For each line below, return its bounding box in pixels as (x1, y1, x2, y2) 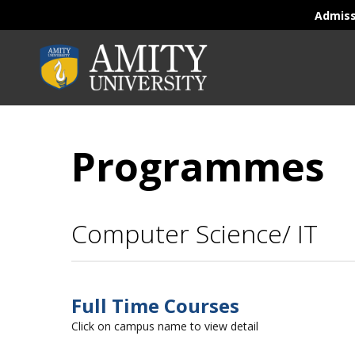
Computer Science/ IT (71, 216, 318, 250)
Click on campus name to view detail (71, 319, 258, 334)
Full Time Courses (71, 292, 239, 319)
